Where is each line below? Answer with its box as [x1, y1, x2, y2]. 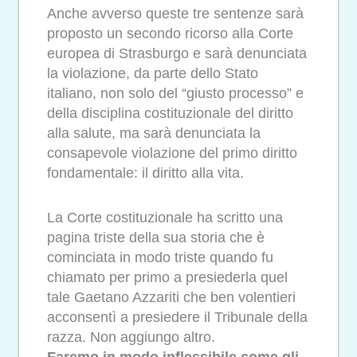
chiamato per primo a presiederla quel [47, 269, 288, 286]
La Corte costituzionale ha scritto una [47, 210, 283, 226]
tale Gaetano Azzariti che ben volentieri [47, 289, 296, 306]
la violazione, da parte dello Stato [47, 65, 258, 81]
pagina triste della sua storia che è [47, 229, 265, 246]
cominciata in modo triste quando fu [47, 249, 273, 266]
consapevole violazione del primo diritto [47, 144, 297, 161]
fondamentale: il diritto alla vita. [47, 164, 244, 181]
